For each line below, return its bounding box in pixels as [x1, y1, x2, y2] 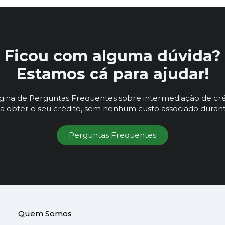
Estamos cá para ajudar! [16, 65, 209, 84]
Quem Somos [18, 208, 72, 218]
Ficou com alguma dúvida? [4, 47, 221, 66]
